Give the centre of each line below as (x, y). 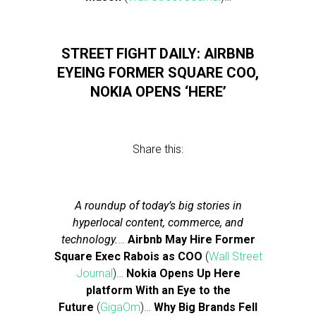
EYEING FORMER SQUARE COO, (158, 73)
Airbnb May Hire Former (191, 239)
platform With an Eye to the (158, 290)
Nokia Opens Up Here (183, 273)
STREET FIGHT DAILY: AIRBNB (158, 54)
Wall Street (235, 256)
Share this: (158, 149)
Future (76, 307)
